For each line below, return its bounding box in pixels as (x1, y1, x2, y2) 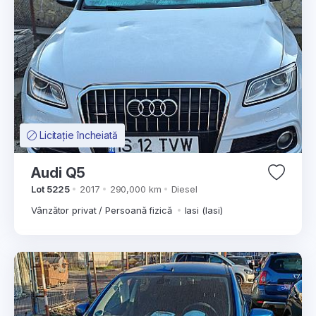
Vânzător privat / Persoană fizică (31, 205, 175, 216)
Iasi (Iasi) (184, 205, 223, 216)
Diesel (171, 183, 197, 195)
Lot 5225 (31, 183, 71, 195)
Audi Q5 (31, 164, 86, 181)
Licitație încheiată (39, 129, 118, 141)
